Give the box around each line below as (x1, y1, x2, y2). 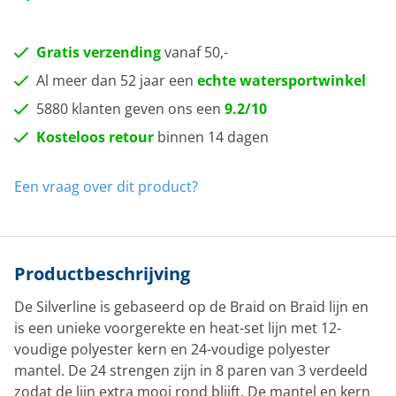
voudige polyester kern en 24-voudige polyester (14, 339, 331, 359)
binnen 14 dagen (154, 127, 269, 147)
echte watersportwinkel (197, 71, 366, 90)
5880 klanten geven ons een (36, 99, 225, 118)
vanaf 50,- (161, 42, 228, 62)
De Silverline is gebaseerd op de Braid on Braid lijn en (14, 297, 369, 316)
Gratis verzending (36, 42, 161, 62)
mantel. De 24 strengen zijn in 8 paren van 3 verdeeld (14, 361, 368, 380)
